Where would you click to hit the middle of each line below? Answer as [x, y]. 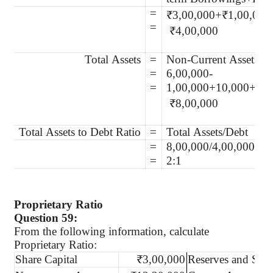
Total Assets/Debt [209, 132]
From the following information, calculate [112, 231]
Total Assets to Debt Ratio [80, 132]
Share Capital [46, 259]
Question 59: [46, 218]
